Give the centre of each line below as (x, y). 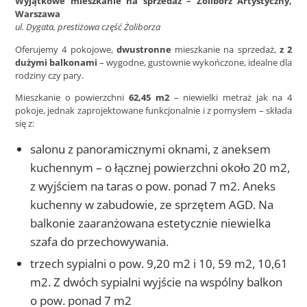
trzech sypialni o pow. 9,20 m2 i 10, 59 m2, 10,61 (159, 263)
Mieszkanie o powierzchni (72, 98)
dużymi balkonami (56, 62)
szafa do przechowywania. (100, 241)
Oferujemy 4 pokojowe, (66, 49)
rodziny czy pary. (49, 75)
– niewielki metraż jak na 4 (231, 98)
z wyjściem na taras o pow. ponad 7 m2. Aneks (153, 186)
